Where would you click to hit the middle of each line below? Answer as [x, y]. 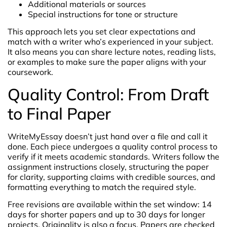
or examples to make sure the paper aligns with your [107, 62]
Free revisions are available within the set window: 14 [110, 204]
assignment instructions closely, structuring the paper [108, 166]
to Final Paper [59, 113]
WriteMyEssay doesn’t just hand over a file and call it [108, 136]
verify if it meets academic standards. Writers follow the [113, 156]
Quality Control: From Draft [108, 94]
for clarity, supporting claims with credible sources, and [111, 177]
